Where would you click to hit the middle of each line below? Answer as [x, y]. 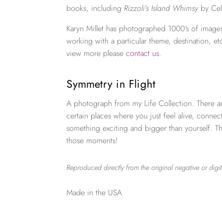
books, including [95, 8]
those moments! [92, 141]
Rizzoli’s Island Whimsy [161, 8]
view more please [96, 53]
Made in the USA [94, 193]
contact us [143, 53]
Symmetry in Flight [111, 83]
